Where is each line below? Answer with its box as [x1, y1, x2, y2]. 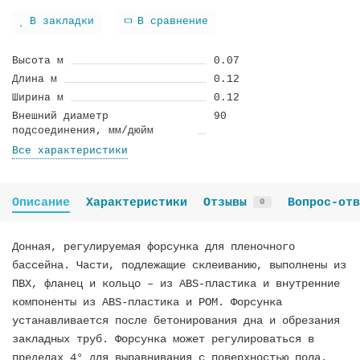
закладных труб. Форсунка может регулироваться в [12, 332, 314, 346]
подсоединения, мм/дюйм [12, 124, 153, 137]
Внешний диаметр [12, 109, 108, 122]
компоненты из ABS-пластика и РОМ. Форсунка [12, 295, 282, 309]
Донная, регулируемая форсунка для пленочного [12, 239, 295, 253]
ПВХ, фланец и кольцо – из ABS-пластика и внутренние [12, 276, 340, 290]
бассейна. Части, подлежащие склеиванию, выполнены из [12, 258, 346, 272]
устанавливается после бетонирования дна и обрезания [12, 313, 340, 327]
